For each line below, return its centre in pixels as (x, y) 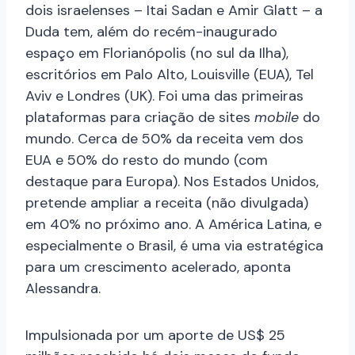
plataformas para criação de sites (140, 118)
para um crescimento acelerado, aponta (158, 267)
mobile (279, 118)
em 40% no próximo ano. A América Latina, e (174, 225)
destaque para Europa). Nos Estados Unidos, (172, 182)
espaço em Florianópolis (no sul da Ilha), (157, 53)
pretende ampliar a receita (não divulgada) (167, 203)
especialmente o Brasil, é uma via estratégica (174, 246)
